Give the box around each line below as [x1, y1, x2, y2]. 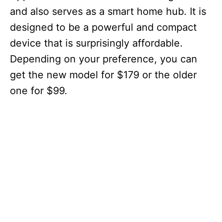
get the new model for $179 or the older [10, 69, 197, 81]
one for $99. [10, 85, 67, 97]
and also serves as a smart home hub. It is [10, 5, 206, 17]
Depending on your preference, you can [10, 53, 197, 65]
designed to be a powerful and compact [10, 21, 197, 33]
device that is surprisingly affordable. [10, 37, 183, 49]
